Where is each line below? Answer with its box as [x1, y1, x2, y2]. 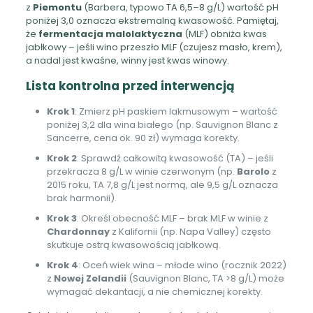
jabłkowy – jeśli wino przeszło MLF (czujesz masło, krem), [25, 40, 282, 54]
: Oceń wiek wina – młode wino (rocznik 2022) [78, 258, 286, 272]
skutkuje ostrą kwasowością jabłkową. [46, 238, 221, 252]
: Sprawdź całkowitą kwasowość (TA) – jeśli [76, 151, 273, 165]
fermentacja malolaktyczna [38, 27, 182, 41]
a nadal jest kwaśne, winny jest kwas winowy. [25, 53, 229, 67]
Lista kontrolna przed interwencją [25, 77, 235, 94]
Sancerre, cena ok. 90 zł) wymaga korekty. [46, 131, 240, 145]
